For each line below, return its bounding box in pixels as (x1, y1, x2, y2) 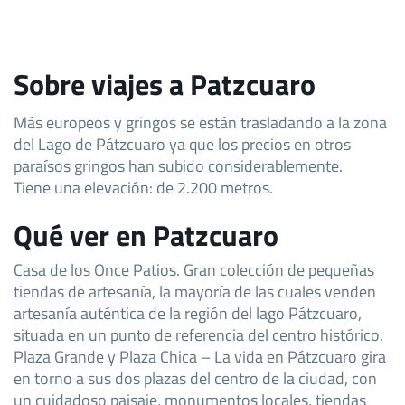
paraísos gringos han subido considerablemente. (14, 152, 343, 178)
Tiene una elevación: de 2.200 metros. (14, 174, 273, 200)
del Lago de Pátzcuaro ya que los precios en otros (14, 130, 351, 156)
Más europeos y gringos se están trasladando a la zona (14, 108, 387, 135)
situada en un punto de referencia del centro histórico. (14, 321, 383, 347)
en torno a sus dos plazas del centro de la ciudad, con (14, 364, 377, 391)
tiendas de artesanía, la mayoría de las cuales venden (14, 278, 376, 304)
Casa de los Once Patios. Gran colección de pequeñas (14, 256, 374, 282)
